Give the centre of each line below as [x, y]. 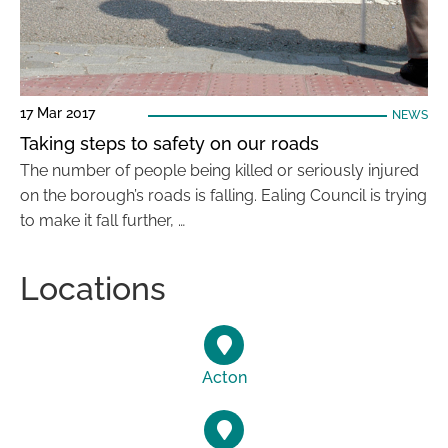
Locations [93, 288]
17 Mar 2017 [57, 113]
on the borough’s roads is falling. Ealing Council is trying [223, 195]
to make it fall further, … [102, 220]
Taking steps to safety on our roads [169, 143]
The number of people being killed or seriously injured [219, 170]
